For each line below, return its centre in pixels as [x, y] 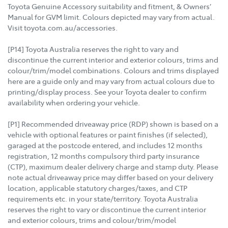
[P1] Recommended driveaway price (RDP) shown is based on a [113, 124]
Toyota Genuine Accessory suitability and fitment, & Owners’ [109, 6]
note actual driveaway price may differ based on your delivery [110, 177]
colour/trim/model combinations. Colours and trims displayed [113, 70]
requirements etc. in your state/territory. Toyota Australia [103, 199]
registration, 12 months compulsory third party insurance [104, 156]
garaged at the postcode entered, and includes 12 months [105, 145]
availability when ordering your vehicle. [74, 103]
